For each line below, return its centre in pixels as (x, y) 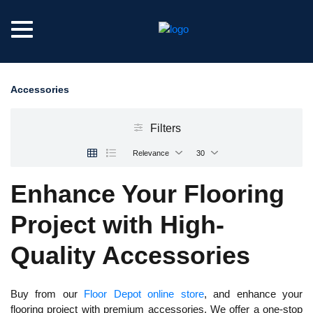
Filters (164, 128)
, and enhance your (253, 294)
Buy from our (48, 294)
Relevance (151, 153)
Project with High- (117, 225)
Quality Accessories (130, 255)
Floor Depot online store (144, 294)
